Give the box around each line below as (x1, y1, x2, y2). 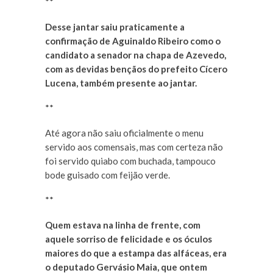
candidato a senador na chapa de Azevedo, (45, 49, 226, 61)
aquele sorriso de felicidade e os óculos (45, 233, 212, 245)
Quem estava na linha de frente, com (45, 219, 200, 231)
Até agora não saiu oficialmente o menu (45, 127, 204, 139)
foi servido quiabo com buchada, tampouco (45, 155, 216, 167)
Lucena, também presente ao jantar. (45, 77, 197, 89)
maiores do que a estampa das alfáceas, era (45, 247, 227, 259)
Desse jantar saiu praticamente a (45, 21, 185, 33)
